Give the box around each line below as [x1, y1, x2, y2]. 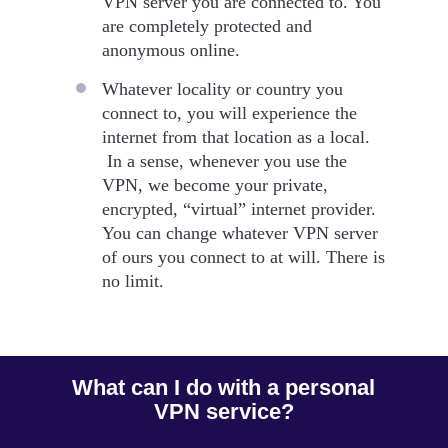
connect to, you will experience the [101, 102, 357, 123]
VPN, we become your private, [101, 174, 328, 195]
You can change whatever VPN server [101, 222, 378, 243]
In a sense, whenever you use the [101, 150, 347, 171]
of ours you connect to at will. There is [101, 246, 385, 267]
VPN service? [153, 398, 294, 424]
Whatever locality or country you [101, 78, 343, 99]
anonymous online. [101, 39, 240, 60]
